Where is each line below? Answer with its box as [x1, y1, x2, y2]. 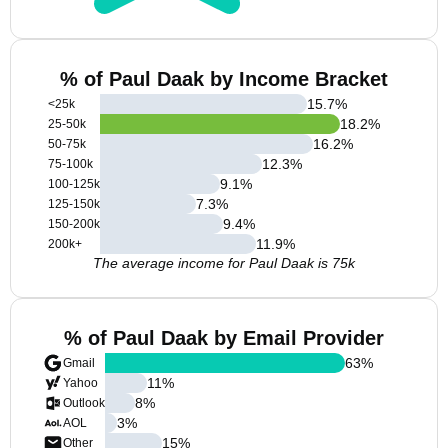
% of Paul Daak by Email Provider [64, 327, 384, 349]
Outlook [63, 396, 105, 410]
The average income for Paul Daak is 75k [93, 255, 355, 271]
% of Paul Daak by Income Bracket [60, 68, 388, 90]
